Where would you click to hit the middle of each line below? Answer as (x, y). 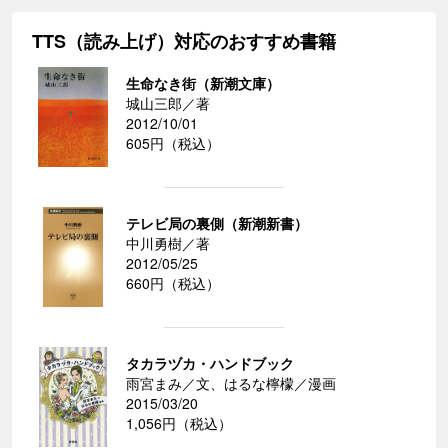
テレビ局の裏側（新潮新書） (217, 223)
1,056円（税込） (179, 423)
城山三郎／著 (168, 103)
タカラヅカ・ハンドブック (210, 363)
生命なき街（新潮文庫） (203, 83)
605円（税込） (173, 143)
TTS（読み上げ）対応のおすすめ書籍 (184, 41)
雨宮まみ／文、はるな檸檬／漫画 (231, 383)
